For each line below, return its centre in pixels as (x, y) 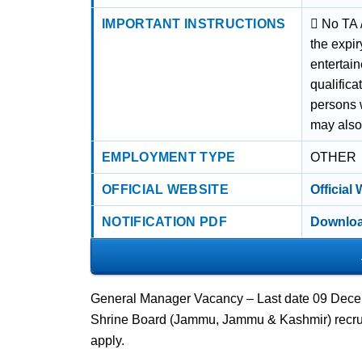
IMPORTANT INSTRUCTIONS (194, 24)
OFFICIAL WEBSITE (165, 189)
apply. (107, 341)
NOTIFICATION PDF (164, 222)
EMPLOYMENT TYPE (169, 157)
